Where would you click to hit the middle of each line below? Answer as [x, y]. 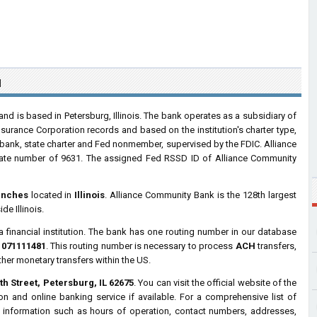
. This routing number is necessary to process [140, 246]
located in [51, 195]
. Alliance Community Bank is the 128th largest [201, 195]
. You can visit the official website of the [215, 283]
